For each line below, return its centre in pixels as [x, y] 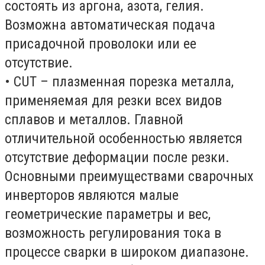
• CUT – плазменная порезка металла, [119, 82]
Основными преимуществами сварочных [129, 176]
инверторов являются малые [92, 195]
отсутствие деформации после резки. [117, 157]
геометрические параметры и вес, [108, 214]
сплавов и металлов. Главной [94, 119]
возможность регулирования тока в [113, 233]
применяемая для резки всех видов [113, 101]
